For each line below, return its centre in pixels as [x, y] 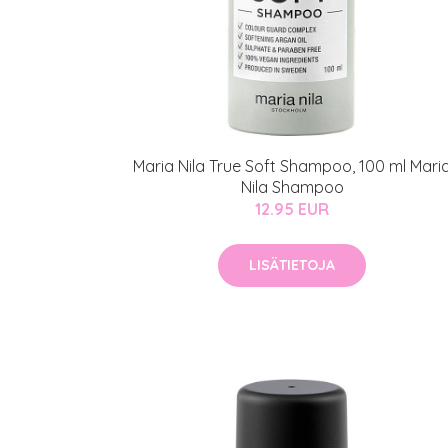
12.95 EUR [292, 209]
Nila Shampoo [292, 187]
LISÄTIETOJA [292, 265]
